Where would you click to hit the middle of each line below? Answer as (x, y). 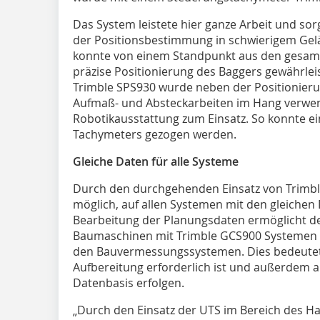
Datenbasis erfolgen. (129, 282)
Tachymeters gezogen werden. (155, 134)
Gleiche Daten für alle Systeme (156, 161)
